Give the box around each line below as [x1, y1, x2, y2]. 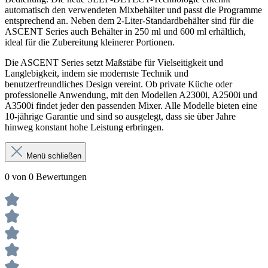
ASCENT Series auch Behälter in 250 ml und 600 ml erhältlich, [5, 26, 246, 36]
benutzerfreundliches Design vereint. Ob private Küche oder [5, 78, 232, 89]
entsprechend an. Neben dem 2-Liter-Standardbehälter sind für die [5, 15, 254, 26]
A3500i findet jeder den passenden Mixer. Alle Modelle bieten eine [5, 100, 257, 111]
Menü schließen [24, 151, 81, 160]
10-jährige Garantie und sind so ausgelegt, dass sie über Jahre [5, 111, 236, 121]
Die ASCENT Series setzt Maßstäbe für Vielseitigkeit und [5, 57, 223, 68]
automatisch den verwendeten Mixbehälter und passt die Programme [5, 4, 262, 15]
